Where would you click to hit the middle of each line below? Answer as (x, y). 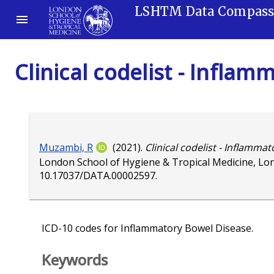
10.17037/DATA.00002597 (97, 176)
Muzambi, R (66, 148)
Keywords (75, 260)
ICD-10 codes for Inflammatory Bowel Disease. (147, 228)
